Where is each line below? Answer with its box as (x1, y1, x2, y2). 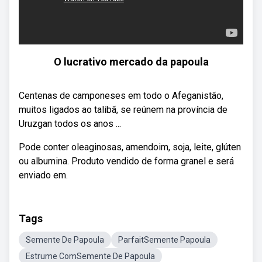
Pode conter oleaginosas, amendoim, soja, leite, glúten (19, 142, 241, 153)
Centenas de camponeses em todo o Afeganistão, (19, 90, 223, 101)
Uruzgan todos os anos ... (19, 118, 121, 129)
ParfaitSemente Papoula (118, 235, 211, 244)
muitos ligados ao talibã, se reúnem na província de (19, 104, 227, 115)
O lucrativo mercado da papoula (53, 56, 209, 68)
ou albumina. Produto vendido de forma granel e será (19, 156, 234, 167)
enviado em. (19, 170, 68, 181)
